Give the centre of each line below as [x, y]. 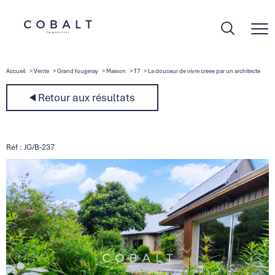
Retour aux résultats [87, 97]
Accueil [16, 71]
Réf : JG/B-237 [30, 147]
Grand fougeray [77, 71]
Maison [116, 71]
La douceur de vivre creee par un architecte [204, 71]
